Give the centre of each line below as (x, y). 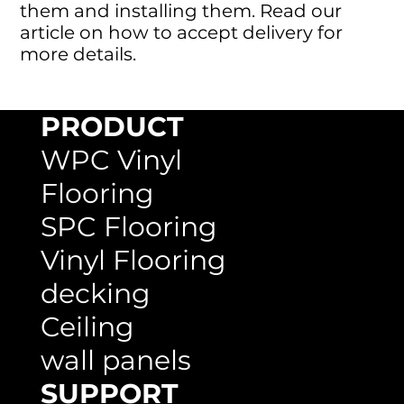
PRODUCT (112, 127)
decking (95, 294)
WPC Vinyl (111, 160)
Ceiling (87, 327)
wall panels (115, 360)
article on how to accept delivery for (182, 32)
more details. (78, 54)
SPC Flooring (129, 227)
